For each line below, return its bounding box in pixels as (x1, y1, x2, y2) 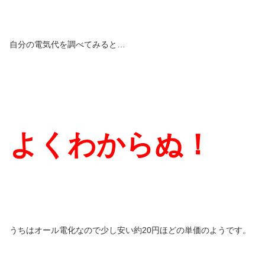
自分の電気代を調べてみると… (9, 39, 125, 49)
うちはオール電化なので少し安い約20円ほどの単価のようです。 (9, 225, 251, 235)
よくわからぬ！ (9, 129, 212, 161)
